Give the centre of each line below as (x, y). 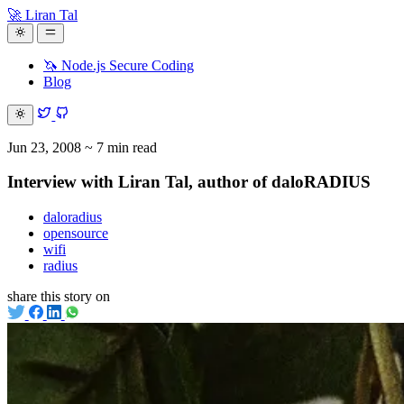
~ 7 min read (119, 147)
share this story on (59, 297)
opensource (76, 234)
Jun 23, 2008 (44, 147)
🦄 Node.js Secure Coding (119, 66)
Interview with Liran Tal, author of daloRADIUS (189, 182)
